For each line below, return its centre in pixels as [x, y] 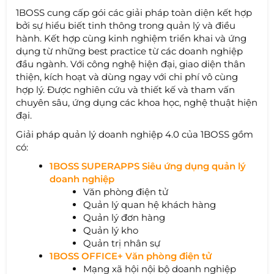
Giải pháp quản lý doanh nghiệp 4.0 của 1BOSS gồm [135, 134]
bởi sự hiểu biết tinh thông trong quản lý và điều [126, 25]
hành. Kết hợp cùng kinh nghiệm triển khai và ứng [131, 38]
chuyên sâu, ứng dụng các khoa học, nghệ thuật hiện [137, 102]
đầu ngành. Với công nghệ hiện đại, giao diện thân [131, 64]
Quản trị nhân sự [122, 243]
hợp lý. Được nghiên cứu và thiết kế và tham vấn [126, 89]
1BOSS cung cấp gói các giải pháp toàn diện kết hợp [134, 12]
